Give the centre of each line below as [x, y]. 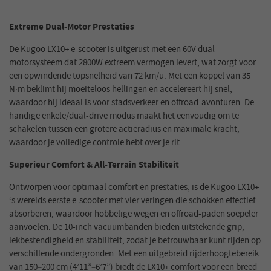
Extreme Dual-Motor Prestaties [72, 27]
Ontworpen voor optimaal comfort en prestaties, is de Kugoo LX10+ [134, 188]
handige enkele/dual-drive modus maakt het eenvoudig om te [124, 116]
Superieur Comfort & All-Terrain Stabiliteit [94, 165]
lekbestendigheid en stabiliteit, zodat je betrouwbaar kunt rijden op [135, 241]
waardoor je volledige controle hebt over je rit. [96, 143]
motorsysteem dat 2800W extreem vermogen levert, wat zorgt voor [132, 63]
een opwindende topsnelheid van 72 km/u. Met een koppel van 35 [130, 76]
